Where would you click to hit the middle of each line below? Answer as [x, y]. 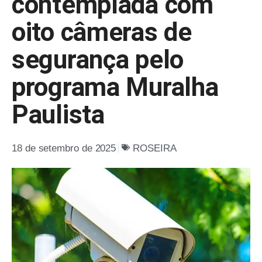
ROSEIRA [155, 148]
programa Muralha [115, 87]
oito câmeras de [102, 32]
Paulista [58, 114]
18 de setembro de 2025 [64, 148]
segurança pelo [98, 59]
